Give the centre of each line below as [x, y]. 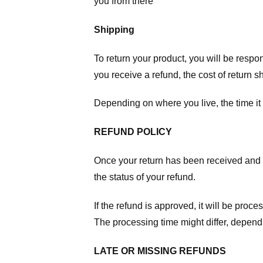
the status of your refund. [145, 177]
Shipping [114, 29]
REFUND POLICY [133, 132]
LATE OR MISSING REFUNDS [160, 251]
